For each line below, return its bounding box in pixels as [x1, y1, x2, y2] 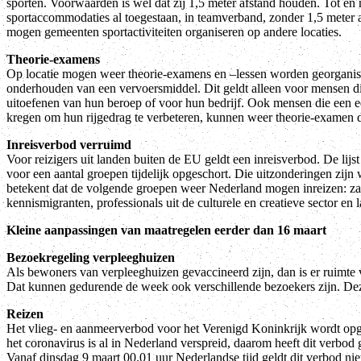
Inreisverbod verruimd [6, 137, 131, 151]
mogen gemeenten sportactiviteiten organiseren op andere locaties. [6, 24, 342, 39]
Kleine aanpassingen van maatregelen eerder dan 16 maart [6, 222, 326, 237]
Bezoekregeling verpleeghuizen [6, 250, 175, 264]
